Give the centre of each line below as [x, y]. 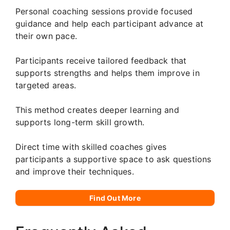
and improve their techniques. [75, 172]
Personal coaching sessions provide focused [104, 12]
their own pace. [46, 36]
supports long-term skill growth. [80, 122]
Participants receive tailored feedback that [101, 61]
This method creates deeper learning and [97, 110]
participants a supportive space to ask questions [113, 159]
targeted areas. [46, 85]
